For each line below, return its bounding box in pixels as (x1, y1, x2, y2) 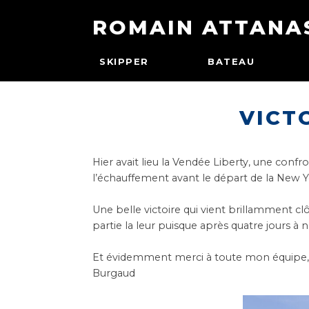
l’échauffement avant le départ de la (92, 172, 277, 184)
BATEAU (208, 56, 255, 67)
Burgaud (92, 267, 136, 279)
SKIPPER (99, 56, 149, 67)
